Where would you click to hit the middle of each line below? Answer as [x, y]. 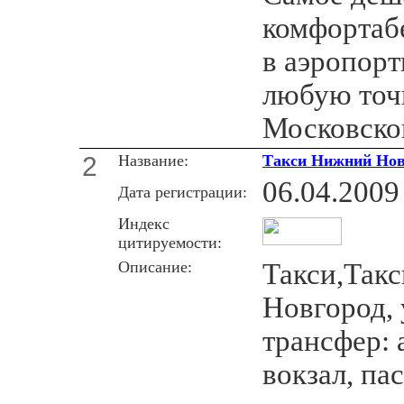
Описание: [155, 266]
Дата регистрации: [183, 192]
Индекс [144, 223]
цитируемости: [170, 242]
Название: [153, 160]
